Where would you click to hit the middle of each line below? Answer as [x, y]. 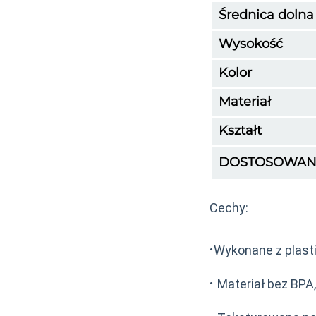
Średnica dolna [266, 14]
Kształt [240, 130]
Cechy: [229, 207]
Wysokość [251, 43]
